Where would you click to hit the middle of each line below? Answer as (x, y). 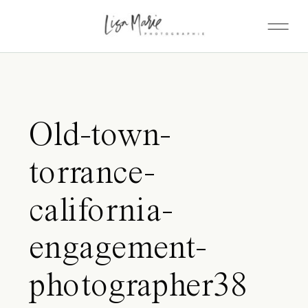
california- (101, 212)
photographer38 (138, 287)
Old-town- (100, 137)
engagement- (118, 250)
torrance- (91, 174)
